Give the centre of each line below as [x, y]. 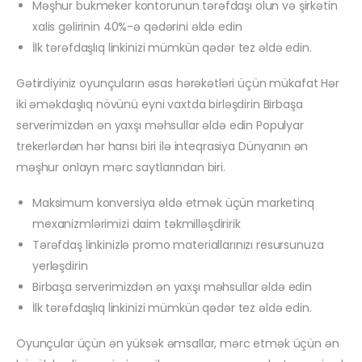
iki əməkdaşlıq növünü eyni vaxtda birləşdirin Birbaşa [160, 105]
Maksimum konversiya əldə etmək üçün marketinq [173, 203]
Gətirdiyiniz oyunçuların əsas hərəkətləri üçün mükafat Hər [178, 84]
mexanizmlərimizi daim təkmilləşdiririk [137, 224]
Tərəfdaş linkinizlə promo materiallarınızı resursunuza [178, 245]
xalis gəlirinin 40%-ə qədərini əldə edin [137, 27]
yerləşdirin [60, 266]
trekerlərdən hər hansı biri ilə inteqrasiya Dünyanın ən [162, 147]
